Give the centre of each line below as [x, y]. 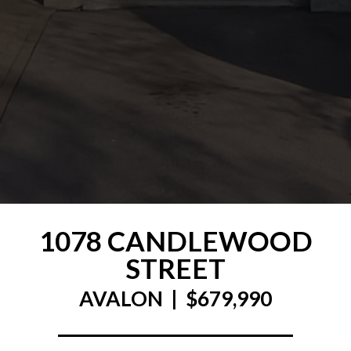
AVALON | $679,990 [175, 299]
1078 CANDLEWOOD [175, 241]
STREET [175, 268]
